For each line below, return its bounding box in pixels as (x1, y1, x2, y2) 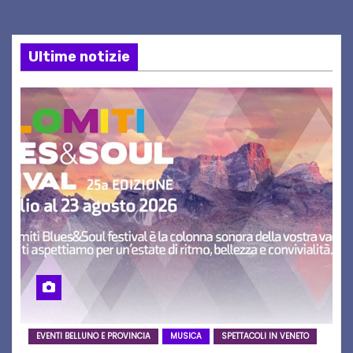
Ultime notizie (28, 48, 130, 66)
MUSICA (170, 330, 202, 343)
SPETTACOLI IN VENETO (221, 330, 309, 343)
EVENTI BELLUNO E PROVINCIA (36, 330, 150, 343)
